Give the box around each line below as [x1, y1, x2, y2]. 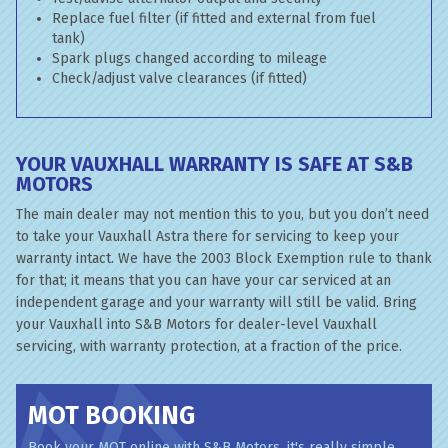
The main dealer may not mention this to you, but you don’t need [16, 206, 429, 223]
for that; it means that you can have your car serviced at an [16, 272, 391, 289]
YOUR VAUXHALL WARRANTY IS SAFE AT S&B [16, 152, 413, 176]
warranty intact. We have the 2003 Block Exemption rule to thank [16, 250, 432, 267]
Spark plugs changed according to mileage [52, 50, 327, 67]
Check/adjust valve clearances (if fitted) [52, 70, 307, 87]
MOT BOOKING [28, 401, 195, 431]
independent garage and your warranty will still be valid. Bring [16, 294, 417, 311]
